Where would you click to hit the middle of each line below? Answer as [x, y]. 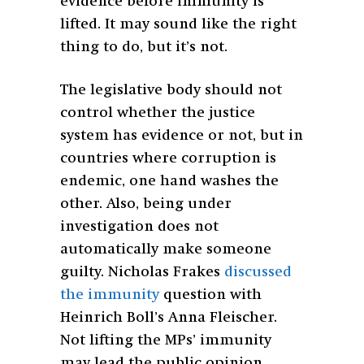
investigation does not [139, 226]
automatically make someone [166, 249]
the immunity [110, 295]
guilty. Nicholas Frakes [142, 272]
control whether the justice [158, 113]
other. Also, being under [146, 204]
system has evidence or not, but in [182, 135]
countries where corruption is [168, 158]
